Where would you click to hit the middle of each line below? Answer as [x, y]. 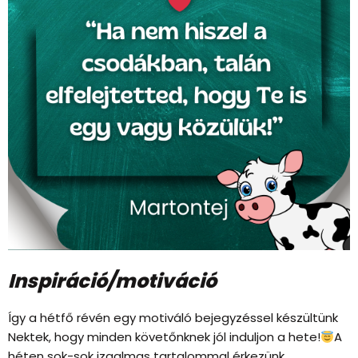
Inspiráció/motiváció [112, 281]
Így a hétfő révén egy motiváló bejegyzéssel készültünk [173, 318]
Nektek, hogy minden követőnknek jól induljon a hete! [164, 337]
